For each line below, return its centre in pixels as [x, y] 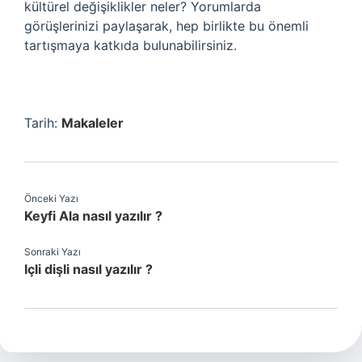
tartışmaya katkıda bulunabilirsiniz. [130, 45]
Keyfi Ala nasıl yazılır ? [93, 216]
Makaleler [93, 123]
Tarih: [43, 123]
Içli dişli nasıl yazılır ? [88, 269]
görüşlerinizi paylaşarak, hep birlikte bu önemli [166, 26]
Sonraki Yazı [53, 252]
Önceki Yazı [51, 198]
